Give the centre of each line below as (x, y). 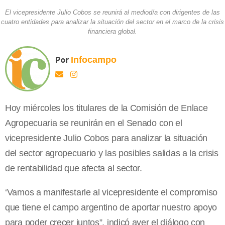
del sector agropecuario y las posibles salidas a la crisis (112, 153)
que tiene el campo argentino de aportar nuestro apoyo (111, 208)
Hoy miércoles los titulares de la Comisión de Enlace (106, 108)
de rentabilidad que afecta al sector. (74, 168)
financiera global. (113, 32)
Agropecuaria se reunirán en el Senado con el (94, 123)
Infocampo (94, 60)
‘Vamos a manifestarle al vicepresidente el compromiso (111, 193)
